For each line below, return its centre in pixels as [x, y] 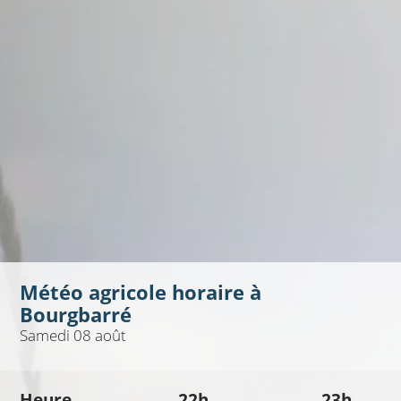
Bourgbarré [75, 315]
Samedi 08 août [73, 336]
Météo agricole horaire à [140, 293]
